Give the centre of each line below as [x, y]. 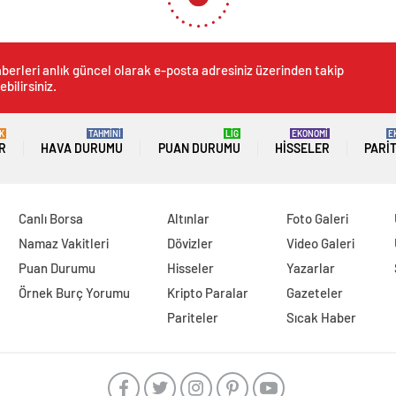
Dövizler [190, 244]
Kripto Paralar [208, 293]
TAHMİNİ [105, 134]
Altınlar [189, 219]
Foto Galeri [318, 219]
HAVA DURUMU [82, 148]
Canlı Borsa [50, 219]
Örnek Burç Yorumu [74, 293]
